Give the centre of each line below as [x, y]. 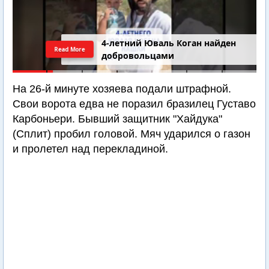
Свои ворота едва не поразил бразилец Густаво [134, 104]
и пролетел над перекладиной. [90, 149]
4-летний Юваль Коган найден [169, 43]
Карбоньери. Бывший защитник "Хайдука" [117, 119]
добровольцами [138, 56]
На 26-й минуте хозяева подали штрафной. [122, 89]
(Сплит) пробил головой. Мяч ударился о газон [131, 134]
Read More [70, 49]
